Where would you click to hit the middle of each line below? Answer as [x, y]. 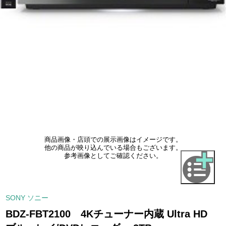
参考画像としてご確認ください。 [113, 156]
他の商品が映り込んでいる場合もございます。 [113, 148]
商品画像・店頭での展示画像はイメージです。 [113, 139]
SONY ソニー [27, 198]
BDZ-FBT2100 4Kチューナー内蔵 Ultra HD [107, 214]
